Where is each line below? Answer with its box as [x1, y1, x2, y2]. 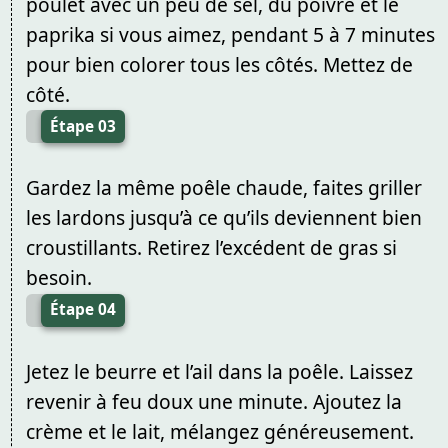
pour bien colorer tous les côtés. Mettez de [25, 50, 413, 78]
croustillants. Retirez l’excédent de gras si [25, 234, 397, 262]
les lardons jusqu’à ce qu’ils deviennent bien [25, 204, 422, 232]
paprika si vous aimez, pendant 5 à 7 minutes [25, 20, 435, 48]
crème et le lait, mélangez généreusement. [25, 417, 414, 445]
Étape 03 [49, 115, 116, 137]
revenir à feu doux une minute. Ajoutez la [25, 387, 402, 415]
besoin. [25, 264, 92, 292]
